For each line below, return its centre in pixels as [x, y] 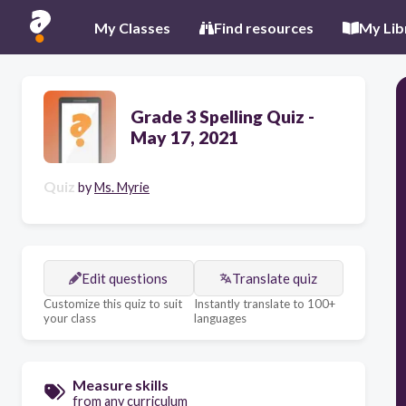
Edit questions [125, 278]
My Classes [132, 27]
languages [220, 318]
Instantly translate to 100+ [264, 304]
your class [70, 318]
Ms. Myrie [122, 187]
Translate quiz [275, 278]
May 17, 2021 [184, 137]
